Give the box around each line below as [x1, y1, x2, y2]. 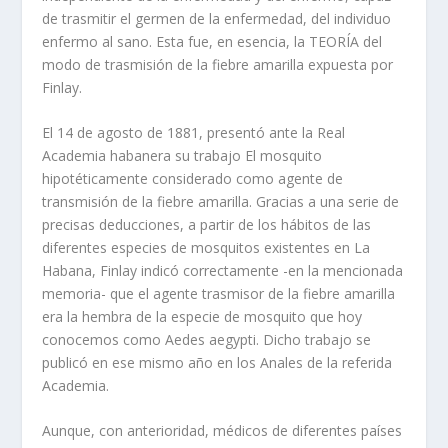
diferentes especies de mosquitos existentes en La [42, 237, 371, 257]
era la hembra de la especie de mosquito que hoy [42, 306, 363, 326]
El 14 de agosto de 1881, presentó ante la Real [42, 122, 346, 142]
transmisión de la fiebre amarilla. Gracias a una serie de [42, 191, 400, 211]
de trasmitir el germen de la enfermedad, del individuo [42, 8, 392, 28]
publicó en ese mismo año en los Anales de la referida [42, 352, 393, 372]
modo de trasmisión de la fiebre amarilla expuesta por [42, 54, 394, 74]
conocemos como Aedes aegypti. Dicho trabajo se [42, 329, 372, 349]
